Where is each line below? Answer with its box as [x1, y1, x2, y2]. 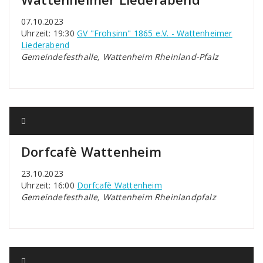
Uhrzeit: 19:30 [21, 28, 77, 39]
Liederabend [21, 39, 70, 50]
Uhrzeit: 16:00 [21, 180, 77, 191]
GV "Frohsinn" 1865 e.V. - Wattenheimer [77, 28, 232, 39]
